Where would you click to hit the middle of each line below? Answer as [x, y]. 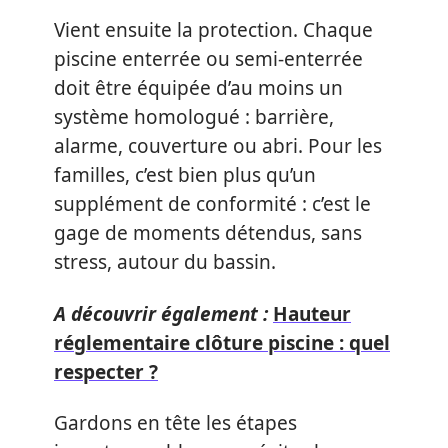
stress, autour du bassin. [165, 262]
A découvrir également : [161, 313]
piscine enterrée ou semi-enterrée [208, 59]
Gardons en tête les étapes [175, 423]
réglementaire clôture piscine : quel [222, 342]
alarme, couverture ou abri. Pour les [218, 146]
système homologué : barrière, [194, 117]
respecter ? [106, 371]
